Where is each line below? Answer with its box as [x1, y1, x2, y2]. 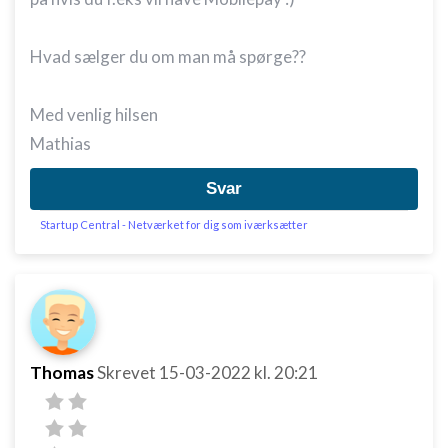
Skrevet [97, 362, 159, 383]
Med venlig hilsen [30, 104, 158, 125]
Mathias [30, 133, 91, 154]
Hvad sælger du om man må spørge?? [30, 46, 306, 67]
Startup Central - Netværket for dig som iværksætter [40, 218, 308, 231]
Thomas [30, 362, 94, 383]
